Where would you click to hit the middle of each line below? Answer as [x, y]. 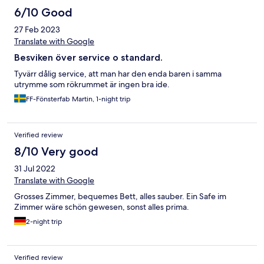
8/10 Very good [56, 152]
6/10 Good [43, 13]
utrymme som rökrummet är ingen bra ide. [92, 85]
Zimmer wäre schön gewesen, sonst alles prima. [102, 207]
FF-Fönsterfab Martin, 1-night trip [78, 99]
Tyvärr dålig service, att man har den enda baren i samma [118, 74]
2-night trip [44, 222]
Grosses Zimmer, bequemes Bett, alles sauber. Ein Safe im [120, 197]
